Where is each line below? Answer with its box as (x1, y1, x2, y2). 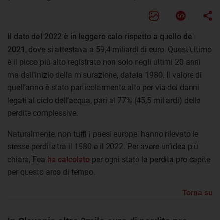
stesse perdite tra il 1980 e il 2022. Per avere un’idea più (7, 141, 198, 151)
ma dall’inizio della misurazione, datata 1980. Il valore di (7, 70, 202, 80)
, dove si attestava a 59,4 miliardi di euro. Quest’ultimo (25, 44, 212, 54)
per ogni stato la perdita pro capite (90, 154, 210, 164)
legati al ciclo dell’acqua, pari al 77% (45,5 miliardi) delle (7, 95, 200, 105)
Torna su (182, 188, 213, 197)
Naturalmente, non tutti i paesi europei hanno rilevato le (7, 129, 198, 138)
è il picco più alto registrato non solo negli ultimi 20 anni (7, 57, 201, 67)
